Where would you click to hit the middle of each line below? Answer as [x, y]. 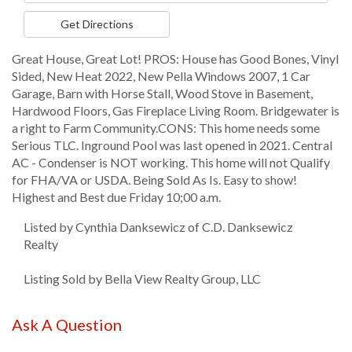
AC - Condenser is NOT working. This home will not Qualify [171, 162]
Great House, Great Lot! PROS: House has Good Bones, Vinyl [175, 59]
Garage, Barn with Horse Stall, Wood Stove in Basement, [162, 93]
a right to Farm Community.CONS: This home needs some [166, 128]
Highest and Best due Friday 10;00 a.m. [116, 197]
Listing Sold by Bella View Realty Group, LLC [142, 279]
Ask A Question [67, 324]
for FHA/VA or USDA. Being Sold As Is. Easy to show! [154, 180]
